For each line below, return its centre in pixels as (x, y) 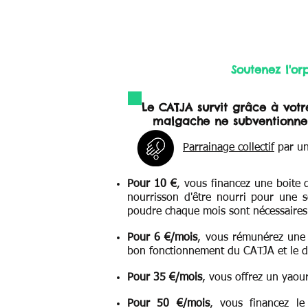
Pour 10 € (152, 184)
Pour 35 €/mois (165, 278)
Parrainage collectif (229, 148)
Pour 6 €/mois (163, 238)
